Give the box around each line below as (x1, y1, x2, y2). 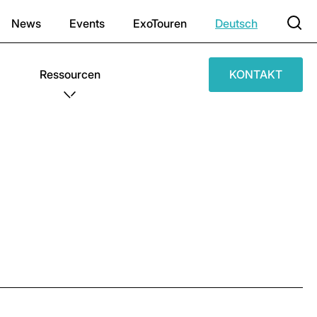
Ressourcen (40, 67, 101, 81)
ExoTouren (133, 16, 187, 30)
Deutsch (215, 16, 258, 30)
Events (69, 16, 105, 30)
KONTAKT (229, 67, 282, 81)
